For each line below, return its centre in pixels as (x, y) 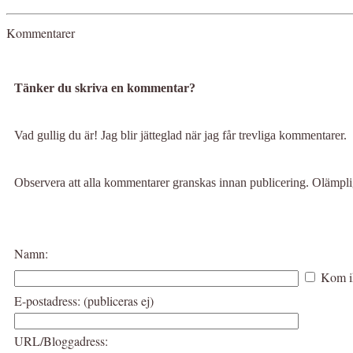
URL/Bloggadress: (61, 341)
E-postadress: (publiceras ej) (84, 301)
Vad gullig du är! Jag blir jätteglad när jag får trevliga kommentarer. (180, 136)
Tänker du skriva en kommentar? (105, 88)
